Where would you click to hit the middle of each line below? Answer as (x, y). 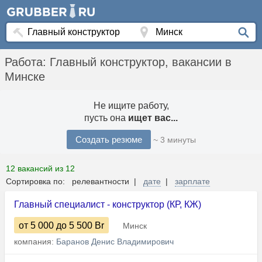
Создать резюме (108, 140)
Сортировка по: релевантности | (75, 182)
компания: (35, 242)
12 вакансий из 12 (40, 169)
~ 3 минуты (174, 140)
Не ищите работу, (131, 106)
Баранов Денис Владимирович (115, 242)
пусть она (106, 118)
